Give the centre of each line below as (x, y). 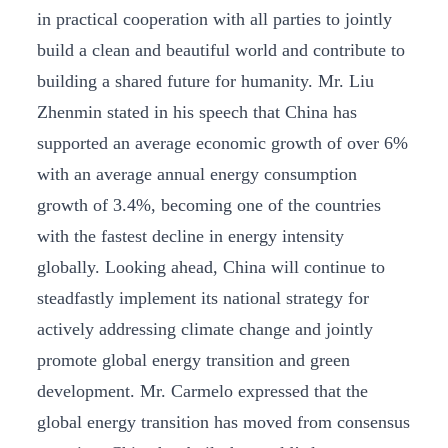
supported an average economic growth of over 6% (222, 142)
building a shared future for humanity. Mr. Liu (205, 80)
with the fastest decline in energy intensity (190, 235)
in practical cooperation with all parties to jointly (214, 18)
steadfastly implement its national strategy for (203, 297)
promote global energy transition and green (193, 359)
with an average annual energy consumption (197, 173)
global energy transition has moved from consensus (223, 421)
